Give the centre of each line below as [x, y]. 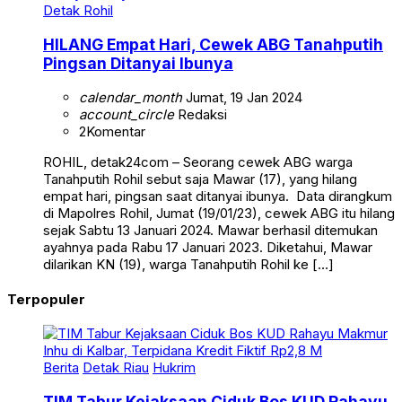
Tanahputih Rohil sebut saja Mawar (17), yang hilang [200, 179]
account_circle [127, 114]
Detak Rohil [78, 11]
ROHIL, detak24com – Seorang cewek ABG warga [198, 162]
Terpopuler [46, 299]
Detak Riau [116, 368]
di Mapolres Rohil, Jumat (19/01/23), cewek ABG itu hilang [219, 213]
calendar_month [131, 97]
